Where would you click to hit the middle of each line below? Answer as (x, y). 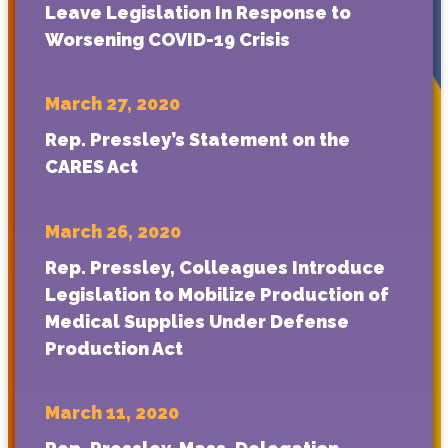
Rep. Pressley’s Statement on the (197, 140)
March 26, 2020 (113, 231)
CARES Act (91, 167)
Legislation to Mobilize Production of (217, 294)
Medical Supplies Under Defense (197, 321)
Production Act (114, 348)
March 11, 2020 (112, 413)
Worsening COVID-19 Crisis (167, 39)
